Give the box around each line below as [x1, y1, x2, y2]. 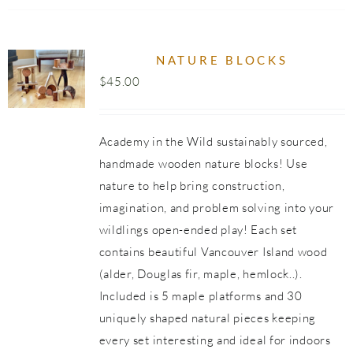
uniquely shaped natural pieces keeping [98, 310, 317, 325]
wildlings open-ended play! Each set [98, 222, 298, 237]
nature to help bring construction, [98, 178, 285, 193]
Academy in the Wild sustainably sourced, [98, 134, 328, 149]
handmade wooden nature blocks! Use [98, 156, 308, 171]
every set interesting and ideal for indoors [98, 333, 331, 347]
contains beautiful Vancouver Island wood [98, 244, 328, 259]
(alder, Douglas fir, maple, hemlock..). [98, 266, 303, 281]
